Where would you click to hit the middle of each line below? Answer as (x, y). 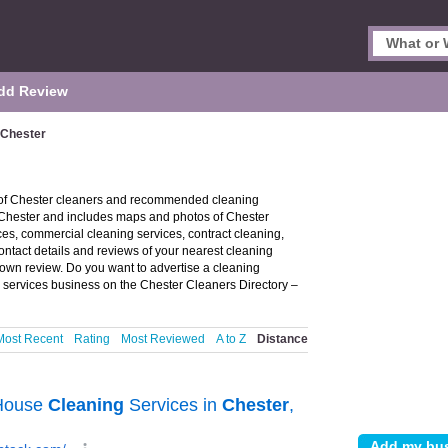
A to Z (231, 339)
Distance (282, 339)
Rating (92, 339)
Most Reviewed (163, 339)
